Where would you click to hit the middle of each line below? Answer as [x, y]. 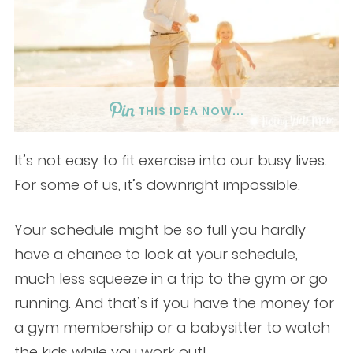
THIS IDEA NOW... [191, 111]
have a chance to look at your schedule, [156, 255]
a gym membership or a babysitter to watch [172, 328]
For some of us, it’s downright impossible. [157, 185]
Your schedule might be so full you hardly [160, 230]
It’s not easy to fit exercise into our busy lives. [170, 161]
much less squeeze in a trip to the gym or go [171, 279]
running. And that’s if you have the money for [174, 303]
